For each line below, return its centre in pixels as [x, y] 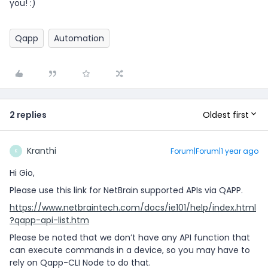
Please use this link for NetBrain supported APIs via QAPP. [126, 190]
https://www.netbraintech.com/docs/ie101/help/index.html [133, 208]
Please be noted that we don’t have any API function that [130, 237]
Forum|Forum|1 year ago [214, 151]
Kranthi [42, 151]
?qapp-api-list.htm [49, 220]
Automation [79, 38]
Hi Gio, [22, 173]
